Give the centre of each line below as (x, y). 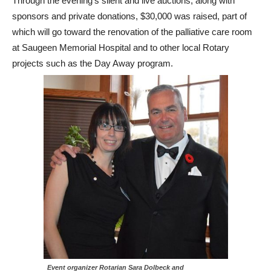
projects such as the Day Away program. (93, 63)
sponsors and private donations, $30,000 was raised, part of (129, 16)
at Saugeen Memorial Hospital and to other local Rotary (121, 47)
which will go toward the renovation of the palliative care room (132, 31)
